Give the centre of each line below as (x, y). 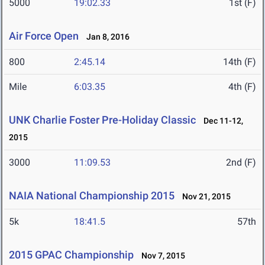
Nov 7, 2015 (161, 256)
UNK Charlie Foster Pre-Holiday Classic (102, 120)
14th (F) (240, 62)
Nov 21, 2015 (204, 197)
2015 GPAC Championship (71, 255)
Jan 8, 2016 (105, 37)
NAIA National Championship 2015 (92, 196)
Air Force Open (44, 36)
